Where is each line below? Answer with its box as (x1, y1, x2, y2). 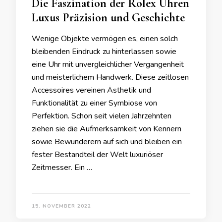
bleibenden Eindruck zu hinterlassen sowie (32, 46, 176, 57)
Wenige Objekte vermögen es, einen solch (32, 33, 178, 44)
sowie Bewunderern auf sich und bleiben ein (32, 136, 182, 147)
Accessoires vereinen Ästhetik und (32, 85, 151, 96)
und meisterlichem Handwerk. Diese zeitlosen (32, 72, 189, 83)
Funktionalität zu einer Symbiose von (32, 98, 157, 109)
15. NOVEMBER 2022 (32, 203, 91, 210)
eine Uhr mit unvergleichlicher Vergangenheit (32, 59, 184, 70)
